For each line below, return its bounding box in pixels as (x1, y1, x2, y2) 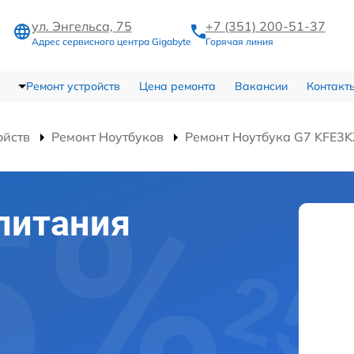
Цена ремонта (138, 79, 216, 94)
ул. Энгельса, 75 (31, 17, 132, 34)
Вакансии (234, 79, 288, 94)
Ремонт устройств (25, 79, 120, 94)
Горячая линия (205, 35, 273, 47)
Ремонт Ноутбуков (51, 129, 164, 145)
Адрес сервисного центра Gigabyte (31, 35, 191, 47)
